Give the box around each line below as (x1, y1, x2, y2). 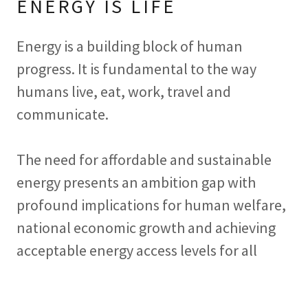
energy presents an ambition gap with (16, 173, 256, 192)
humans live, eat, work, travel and (16, 82, 231, 101)
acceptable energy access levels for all (16, 241, 257, 260)
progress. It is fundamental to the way (16, 59, 256, 78)
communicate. (16, 104, 109, 124)
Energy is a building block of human (16, 36, 243, 56)
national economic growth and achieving (16, 218, 276, 237)
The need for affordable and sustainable (16, 150, 272, 169)
